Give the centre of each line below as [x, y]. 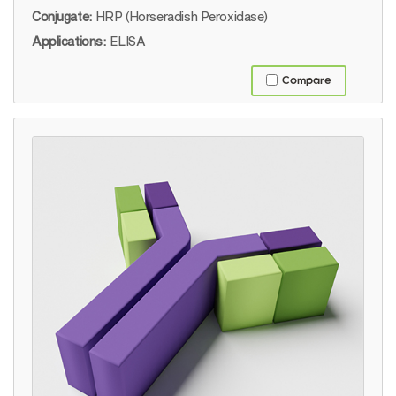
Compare [307, 81]
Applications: [69, 42]
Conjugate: [62, 17]
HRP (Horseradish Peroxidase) [182, 17]
